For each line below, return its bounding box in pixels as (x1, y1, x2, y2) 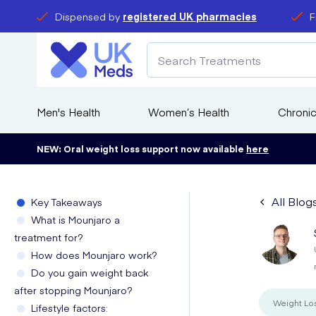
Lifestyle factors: (31, 300, 108, 315)
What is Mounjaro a (31, 212, 120, 226)
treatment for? (14, 230, 83, 244)
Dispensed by (55, 9, 123, 23)
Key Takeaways (31, 195, 102, 209)
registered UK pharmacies (123, 9, 257, 23)
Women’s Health (148, 104, 230, 119)
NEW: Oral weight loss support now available (37, 142, 246, 154)
